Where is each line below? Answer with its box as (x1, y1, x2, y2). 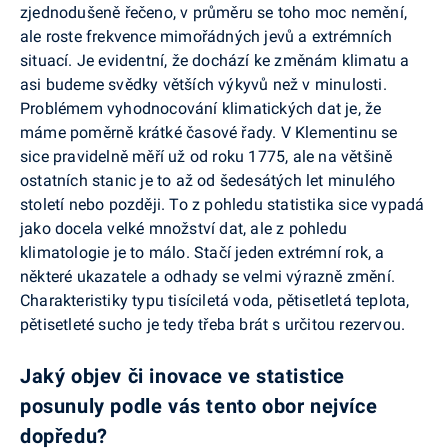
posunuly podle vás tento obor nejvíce (20, 394, 378, 419)
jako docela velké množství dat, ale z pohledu (20, 219, 347, 239)
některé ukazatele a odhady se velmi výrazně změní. (20, 267, 396, 287)
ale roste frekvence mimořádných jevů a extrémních (20, 27, 392, 47)
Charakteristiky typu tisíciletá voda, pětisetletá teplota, (20, 291, 410, 311)
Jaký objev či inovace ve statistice (20, 364, 346, 389)
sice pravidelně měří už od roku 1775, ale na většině (20, 147, 393, 167)
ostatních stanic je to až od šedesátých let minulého (20, 171, 396, 191)
